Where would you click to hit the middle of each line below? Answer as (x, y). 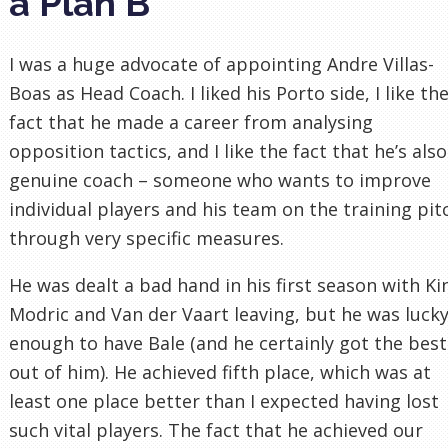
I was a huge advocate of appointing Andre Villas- (221, 63)
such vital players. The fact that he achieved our (216, 429)
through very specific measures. (146, 237)
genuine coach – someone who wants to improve (220, 179)
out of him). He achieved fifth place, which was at (220, 371)
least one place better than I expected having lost (224, 400)
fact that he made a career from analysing (191, 121)
